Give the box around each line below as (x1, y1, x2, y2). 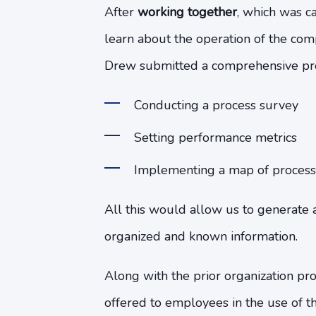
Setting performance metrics (133, 129, 297, 146)
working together (137, 4, 237, 20)
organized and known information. (104, 228, 298, 245)
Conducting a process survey (133, 97, 298, 114)
